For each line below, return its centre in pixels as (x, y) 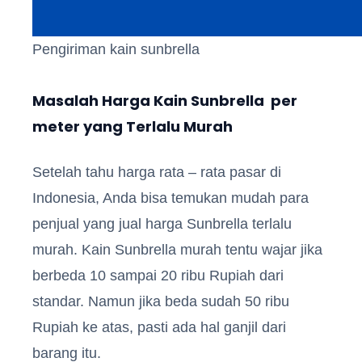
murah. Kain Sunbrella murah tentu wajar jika (177, 249)
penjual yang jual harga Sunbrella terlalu (162, 223)
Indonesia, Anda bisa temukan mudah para (170, 198)
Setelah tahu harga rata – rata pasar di (157, 172)
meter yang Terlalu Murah (133, 126)
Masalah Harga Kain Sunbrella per (165, 100)
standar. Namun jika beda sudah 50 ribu (161, 301)
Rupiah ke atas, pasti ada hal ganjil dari (159, 327)
